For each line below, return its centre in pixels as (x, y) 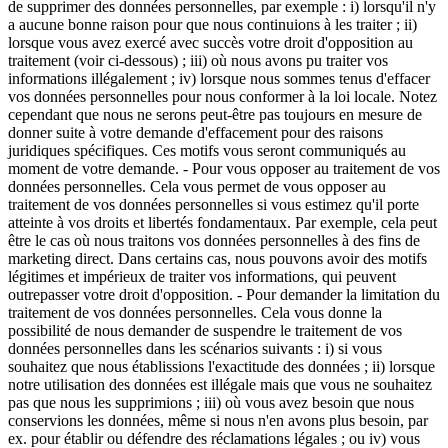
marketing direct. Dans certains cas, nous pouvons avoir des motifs (217, 259)
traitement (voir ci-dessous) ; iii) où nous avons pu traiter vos (198, 61)
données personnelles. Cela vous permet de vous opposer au (197, 187)
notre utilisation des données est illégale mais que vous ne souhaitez (220, 385)
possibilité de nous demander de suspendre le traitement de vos (205, 331)
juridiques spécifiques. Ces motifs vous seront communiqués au (207, 151)
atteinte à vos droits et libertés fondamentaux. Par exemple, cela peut (222, 223)
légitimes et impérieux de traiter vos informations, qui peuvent (202, 277)
